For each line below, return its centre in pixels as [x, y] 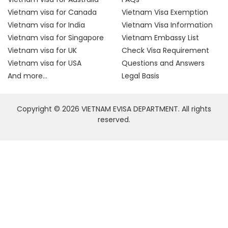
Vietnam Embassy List [160, 38]
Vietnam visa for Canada [52, 12]
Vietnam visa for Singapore [56, 38]
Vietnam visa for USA [45, 63]
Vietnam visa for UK [42, 50]
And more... [27, 76]
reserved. [114, 120]
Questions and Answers [163, 63]
